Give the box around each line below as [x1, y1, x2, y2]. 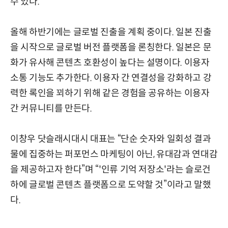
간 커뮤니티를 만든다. [10, 102, 92, 114]
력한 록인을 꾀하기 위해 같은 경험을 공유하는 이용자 [10, 87, 210, 99]
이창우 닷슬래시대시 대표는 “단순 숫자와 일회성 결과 [10, 133, 211, 145]
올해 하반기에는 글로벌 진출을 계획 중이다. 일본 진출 [10, 26, 212, 38]
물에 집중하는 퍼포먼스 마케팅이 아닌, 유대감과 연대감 [10, 148, 218, 160]
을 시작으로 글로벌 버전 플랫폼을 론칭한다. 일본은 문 [10, 41, 212, 53]
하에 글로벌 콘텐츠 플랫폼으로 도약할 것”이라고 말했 [10, 179, 211, 190]
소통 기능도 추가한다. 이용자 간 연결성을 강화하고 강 [10, 72, 212, 83]
